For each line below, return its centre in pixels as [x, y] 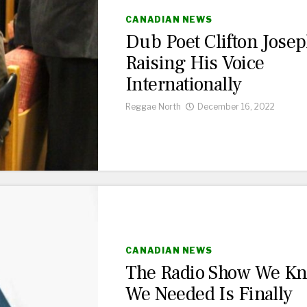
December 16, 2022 [236, 107]
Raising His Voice [195, 63]
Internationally [184, 85]
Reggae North [153, 107]
